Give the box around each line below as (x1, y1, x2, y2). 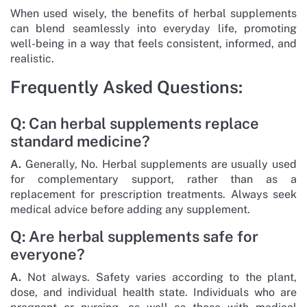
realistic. (10, 51, 54, 65)
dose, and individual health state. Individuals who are (10, 285, 297, 299)
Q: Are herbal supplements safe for (10, 227, 258, 245)
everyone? (10, 245, 85, 263)
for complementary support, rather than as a (10, 172, 297, 186)
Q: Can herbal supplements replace (10, 114, 259, 132)
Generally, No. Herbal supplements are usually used (21, 157, 297, 171)
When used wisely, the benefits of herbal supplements (10, 6, 297, 20)
